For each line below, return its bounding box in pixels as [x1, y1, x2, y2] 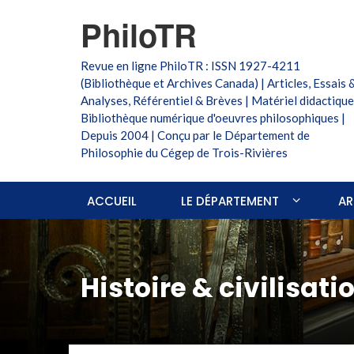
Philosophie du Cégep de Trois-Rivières [81, 145, 288, 160]
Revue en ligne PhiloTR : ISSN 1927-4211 [81, 58, 300, 73]
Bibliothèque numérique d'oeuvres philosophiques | [81, 111, 345, 125]
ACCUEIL [87, 193, 137, 209]
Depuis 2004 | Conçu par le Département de [81, 128, 310, 142]
